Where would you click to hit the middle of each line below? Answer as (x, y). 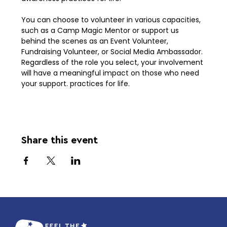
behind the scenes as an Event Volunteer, (96, 41)
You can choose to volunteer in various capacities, (112, 20)
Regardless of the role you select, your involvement (113, 62)
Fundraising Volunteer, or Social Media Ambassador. (113, 51)
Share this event (60, 140)
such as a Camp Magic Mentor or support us (101, 30)
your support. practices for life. (77, 83)
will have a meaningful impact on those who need (111, 73)
